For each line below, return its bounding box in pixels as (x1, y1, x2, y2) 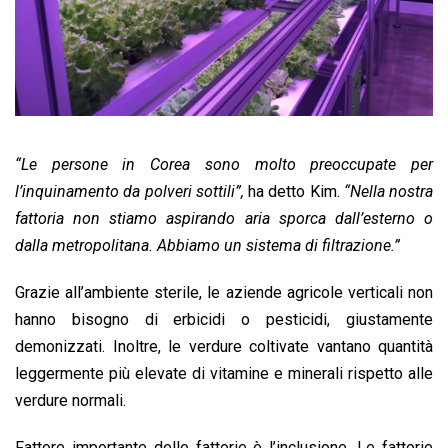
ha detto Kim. (243, 181, 344, 201)
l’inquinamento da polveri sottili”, (15, 181, 244, 201)
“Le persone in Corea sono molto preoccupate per (15, 154, 433, 174)
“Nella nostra (343, 181, 433, 201)
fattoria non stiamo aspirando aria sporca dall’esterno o (15, 208, 433, 228)
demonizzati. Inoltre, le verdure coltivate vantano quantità (15, 336, 433, 356)
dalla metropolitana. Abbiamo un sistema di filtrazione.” (15, 235, 400, 255)
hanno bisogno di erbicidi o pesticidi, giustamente (15, 309, 433, 329)
